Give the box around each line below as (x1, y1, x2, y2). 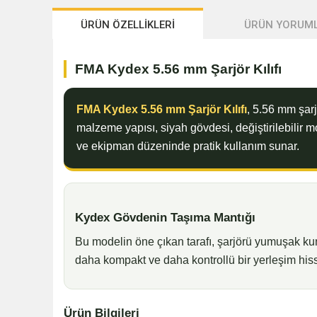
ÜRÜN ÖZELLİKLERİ (81, 18, 175, 32)
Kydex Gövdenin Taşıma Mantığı (74, 210, 255, 225)
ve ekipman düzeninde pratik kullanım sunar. (76, 140, 299, 153)
